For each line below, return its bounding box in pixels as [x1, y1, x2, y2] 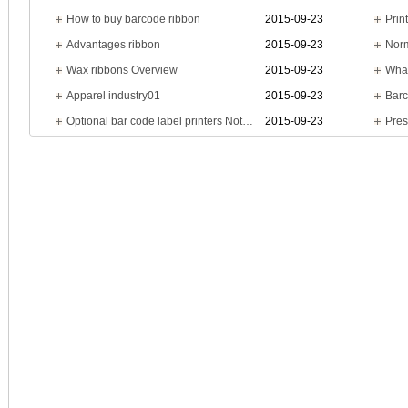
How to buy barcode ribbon [66, 13, 200, 25]
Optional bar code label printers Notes [242, 115, 253, 127]
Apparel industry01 [66, 89, 160, 102]
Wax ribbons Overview [66, 64, 178, 76]
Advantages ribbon [66, 38, 160, 51]
